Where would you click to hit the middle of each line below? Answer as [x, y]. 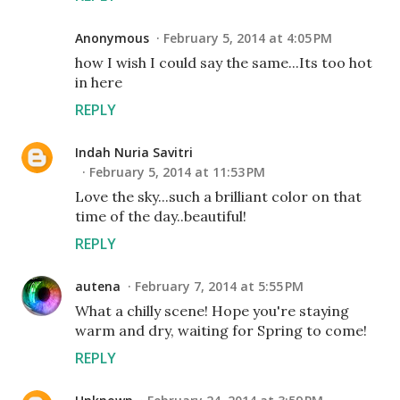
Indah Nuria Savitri [134, 152]
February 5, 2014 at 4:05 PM [248, 38]
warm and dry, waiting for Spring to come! [221, 330]
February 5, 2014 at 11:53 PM [177, 172]
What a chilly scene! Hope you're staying [212, 311]
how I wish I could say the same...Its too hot [224, 62]
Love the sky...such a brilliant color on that [218, 196]
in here [99, 82]
